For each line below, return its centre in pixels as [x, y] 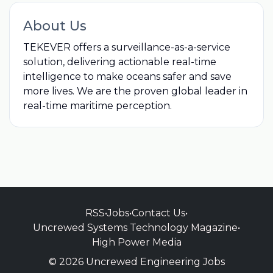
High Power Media [136, 242]
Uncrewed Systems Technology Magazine [135, 227]
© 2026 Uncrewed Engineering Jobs [136, 261]
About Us [55, 25]
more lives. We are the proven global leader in [135, 91]
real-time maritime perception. [97, 105]
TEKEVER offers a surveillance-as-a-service [126, 47]
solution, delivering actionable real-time [119, 62]
